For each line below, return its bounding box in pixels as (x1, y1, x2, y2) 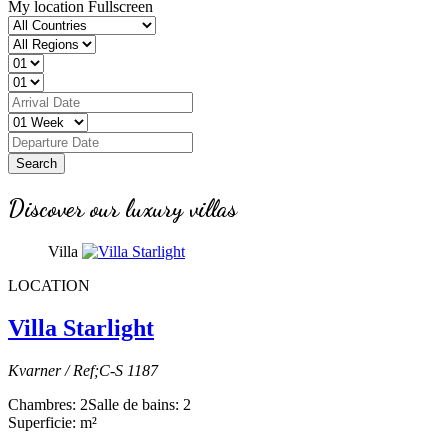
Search (16, 155, 57, 171)
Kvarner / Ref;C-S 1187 (8, 361, 158, 379)
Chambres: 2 (8, 395, 88, 413)
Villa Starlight (8, 314, 154, 341)
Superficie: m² (8, 413, 97, 431)
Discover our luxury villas (8, 193, 237, 223)
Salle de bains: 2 (88, 395, 191, 413)
